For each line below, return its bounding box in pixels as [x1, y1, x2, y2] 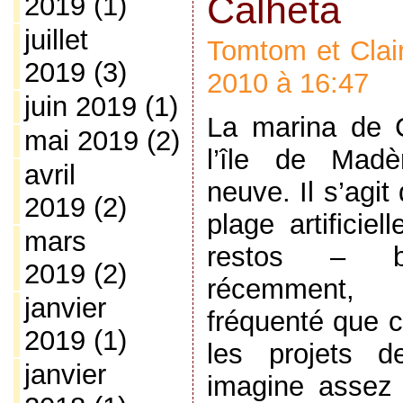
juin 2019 [23, 91, 137, 122]
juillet [23, 24, 88, 56]
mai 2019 [23, 125, 139, 157]
